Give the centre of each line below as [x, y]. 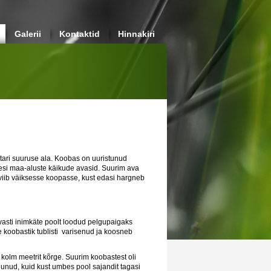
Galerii [28, 34]
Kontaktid [80, 34]
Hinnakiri [136, 34]
